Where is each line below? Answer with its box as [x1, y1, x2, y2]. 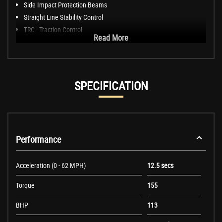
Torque [16, 180, 35, 190]
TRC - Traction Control [24, 25, 82, 35]
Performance [16, 133, 61, 146]
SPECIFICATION [74, 78, 148, 94]
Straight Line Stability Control [24, 12, 103, 22]
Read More [94, 32, 128, 44]
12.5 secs [147, 161, 173, 170]
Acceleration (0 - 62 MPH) [16, 161, 86, 170]
